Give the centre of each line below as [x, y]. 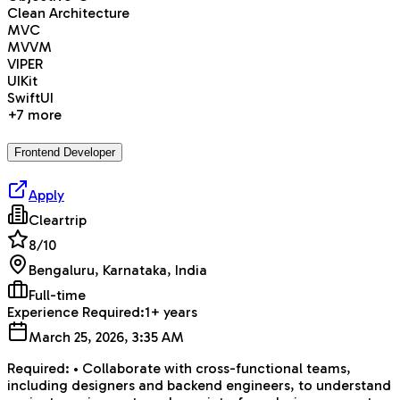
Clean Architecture [68, 13]
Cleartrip [58, 220]
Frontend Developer [65, 152]
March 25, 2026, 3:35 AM [106, 337]
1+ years [171, 312]
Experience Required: [76, 312]
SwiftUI [30, 98]
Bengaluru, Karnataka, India [118, 270]
